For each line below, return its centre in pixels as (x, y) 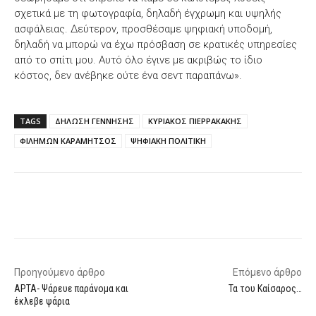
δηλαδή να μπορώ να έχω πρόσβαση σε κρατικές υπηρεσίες (156, 44)
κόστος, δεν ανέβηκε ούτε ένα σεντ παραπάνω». (128, 75)
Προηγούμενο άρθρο (60, 272)
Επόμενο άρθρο (267, 272)
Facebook (66, 207)
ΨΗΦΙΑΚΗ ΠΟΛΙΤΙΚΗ (168, 140)
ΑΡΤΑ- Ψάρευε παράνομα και (71, 288)
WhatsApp (218, 207)
